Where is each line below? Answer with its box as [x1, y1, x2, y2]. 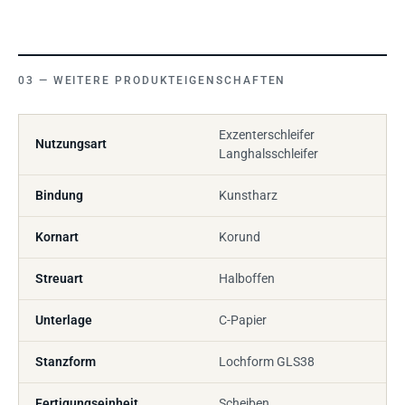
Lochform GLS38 [219, 353, 315, 369]
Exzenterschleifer [219, 127, 315, 142]
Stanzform [35, 353, 96, 369]
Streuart [35, 270, 83, 286]
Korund [219, 229, 260, 244]
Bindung [35, 187, 83, 202]
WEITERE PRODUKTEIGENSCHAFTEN [52, 73, 287, 87]
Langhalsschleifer [219, 146, 318, 161]
